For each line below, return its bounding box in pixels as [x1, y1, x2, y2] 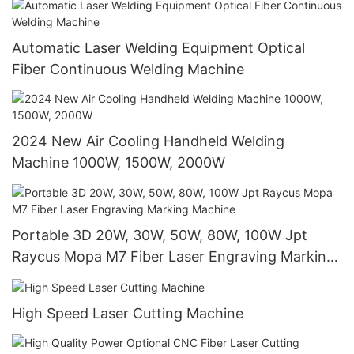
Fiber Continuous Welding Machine [12, 60, 244, 77]
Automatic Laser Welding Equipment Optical [12, 39, 305, 56]
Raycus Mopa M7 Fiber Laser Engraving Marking [12, 247, 335, 265]
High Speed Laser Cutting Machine [12, 304, 243, 322]
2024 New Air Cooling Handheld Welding [12, 133, 284, 150]
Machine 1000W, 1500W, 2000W [12, 154, 225, 171]
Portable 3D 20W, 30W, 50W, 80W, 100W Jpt [12, 226, 307, 243]
